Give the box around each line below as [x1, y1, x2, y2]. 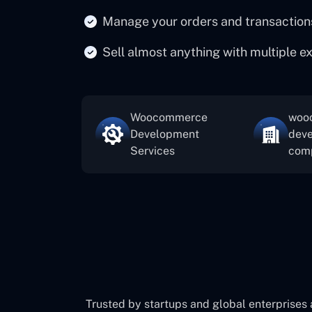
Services [130, 144, 175, 157]
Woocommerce [130, 111, 208, 124]
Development [130, 127, 199, 141]
